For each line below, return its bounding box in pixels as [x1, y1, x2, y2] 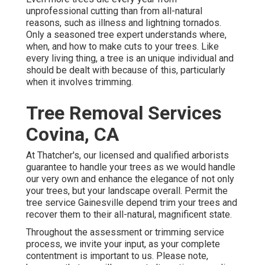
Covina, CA [26, 123, 119, 146]
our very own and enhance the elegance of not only [26, 173, 234, 185]
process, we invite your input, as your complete [26, 238, 220, 250]
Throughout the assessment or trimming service [26, 227, 224, 238]
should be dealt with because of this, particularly [26, 64, 225, 76]
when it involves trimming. [26, 76, 133, 88]
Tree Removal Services [26, 102, 222, 125]
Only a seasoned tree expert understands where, [26, 29, 227, 41]
